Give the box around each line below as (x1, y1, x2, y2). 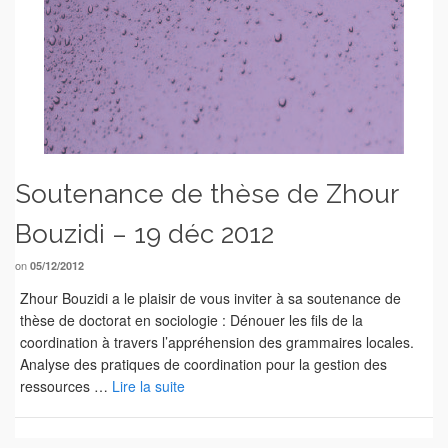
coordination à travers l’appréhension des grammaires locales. (20, 332, 414, 352)
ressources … (20, 376, 112, 396)
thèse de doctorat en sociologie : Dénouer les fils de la (20, 310, 363, 330)
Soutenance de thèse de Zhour (15, 179, 398, 209)
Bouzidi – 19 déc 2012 (15, 219, 274, 249)
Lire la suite (112, 376, 185, 396)
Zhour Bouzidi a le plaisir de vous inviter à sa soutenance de (20, 288, 401, 308)
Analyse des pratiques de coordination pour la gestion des (20, 354, 387, 374)
